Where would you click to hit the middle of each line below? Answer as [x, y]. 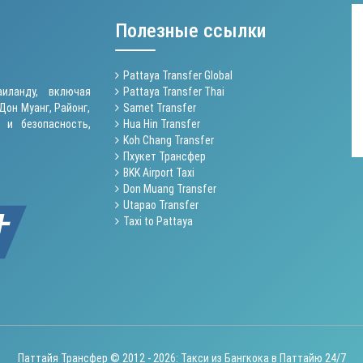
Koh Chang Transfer [168, 140]
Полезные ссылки [190, 30]
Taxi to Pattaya [158, 221]
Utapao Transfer [160, 205]
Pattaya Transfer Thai [173, 91]
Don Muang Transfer [169, 188]
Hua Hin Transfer [161, 124]
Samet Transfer [159, 107]
